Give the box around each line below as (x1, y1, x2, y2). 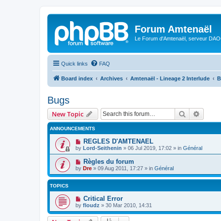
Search (186, 109, 207, 118)
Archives (100, 75, 123, 81)
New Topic (52, 109, 83, 118)
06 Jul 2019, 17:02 (128, 145, 172, 151)
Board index (61, 75, 93, 81)
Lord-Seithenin (83, 145, 122, 151)
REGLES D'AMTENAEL (83, 137, 153, 145)
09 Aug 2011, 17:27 (98, 165, 143, 171)
